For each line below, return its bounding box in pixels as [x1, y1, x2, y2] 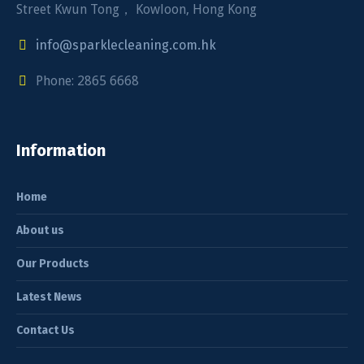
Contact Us [16, 323, 76, 337]
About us [16, 223, 65, 237]
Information [16, 141, 106, 160]
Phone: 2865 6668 [36, 73, 140, 89]
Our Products [16, 257, 90, 271]
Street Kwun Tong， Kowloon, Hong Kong [16, 2, 258, 17]
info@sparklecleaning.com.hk [36, 37, 217, 53]
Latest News [16, 290, 83, 304]
